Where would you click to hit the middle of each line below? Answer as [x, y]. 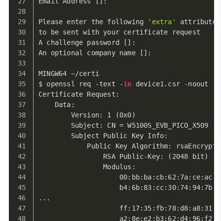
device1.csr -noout [170, 84]
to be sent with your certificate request [119, 32]
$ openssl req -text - [81, 84]
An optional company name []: [95, 53]
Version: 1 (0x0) [87, 115]
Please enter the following [93, 22]
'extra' [162, 22]
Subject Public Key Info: [103, 136]
